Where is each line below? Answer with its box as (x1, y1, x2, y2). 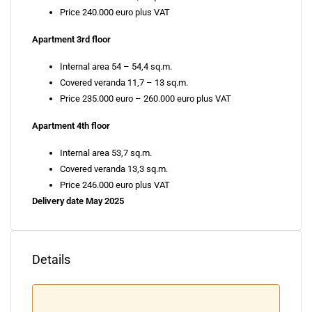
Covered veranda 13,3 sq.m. (60, 164, 168, 174)
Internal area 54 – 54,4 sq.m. (60, 61, 172, 72)
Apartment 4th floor (32, 120, 110, 131)
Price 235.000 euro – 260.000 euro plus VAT (60, 93, 231, 104)
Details (32, 252, 70, 267)
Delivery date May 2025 (32, 196, 124, 206)
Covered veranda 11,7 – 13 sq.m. (60, 77, 188, 88)
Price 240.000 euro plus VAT (60, 7, 170, 17)
